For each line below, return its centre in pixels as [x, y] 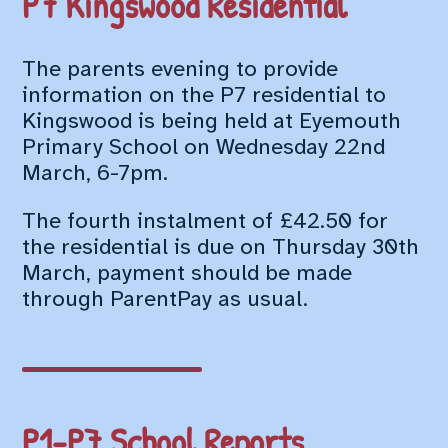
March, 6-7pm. [95, 173]
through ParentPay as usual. [165, 299]
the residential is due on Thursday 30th [221, 247]
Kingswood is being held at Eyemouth [212, 121]
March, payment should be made [187, 273]
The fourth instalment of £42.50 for [205, 221]
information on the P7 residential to [204, 95]
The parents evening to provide [180, 69]
